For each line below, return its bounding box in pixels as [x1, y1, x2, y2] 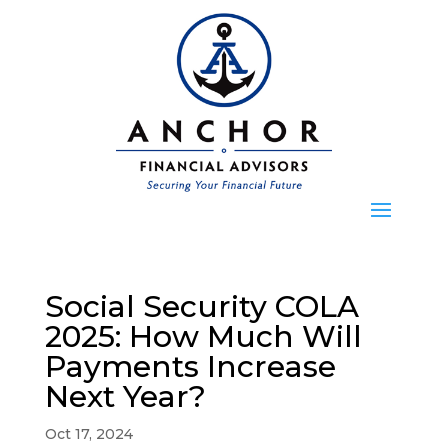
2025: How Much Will [44, 318, 362, 356]
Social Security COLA [44, 288, 359, 326]
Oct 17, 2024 [44, 425, 133, 444]
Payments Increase [44, 348, 336, 386]
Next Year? [44, 378, 206, 416]
